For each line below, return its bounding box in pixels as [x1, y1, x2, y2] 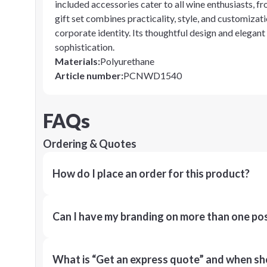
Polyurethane [100, 55, 154, 67]
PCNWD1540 [123, 70, 182, 81]
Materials [55, 55, 98, 67]
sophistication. [55, 41, 114, 52]
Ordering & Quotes [43, 137, 136, 150]
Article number [55, 70, 121, 81]
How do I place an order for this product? [52, 167, 250, 180]
